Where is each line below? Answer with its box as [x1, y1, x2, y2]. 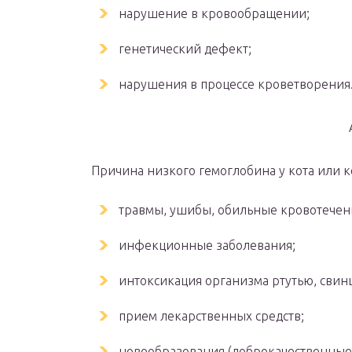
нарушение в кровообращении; [119, 6, 310, 20]
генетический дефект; [119, 42, 251, 56]
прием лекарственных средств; [119, 309, 304, 323]
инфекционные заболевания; [119, 238, 295, 252]
